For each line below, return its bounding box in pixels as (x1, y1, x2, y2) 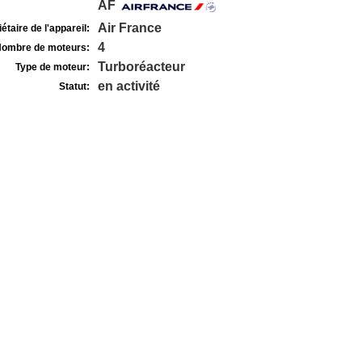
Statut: (58, 81, 90, 92)
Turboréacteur (97, 60, 185, 74)
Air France (97, 21, 162, 35)
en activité (97, 79, 160, 93)
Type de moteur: (15, 61, 90, 73)
